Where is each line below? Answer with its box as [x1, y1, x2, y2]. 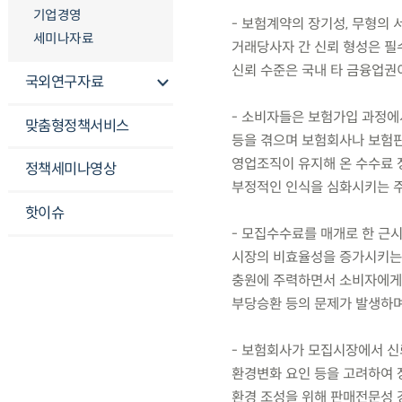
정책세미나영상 [24, 160, 117, 179]
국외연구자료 [24, 72, 104, 92]
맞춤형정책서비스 [24, 116, 129, 135]
